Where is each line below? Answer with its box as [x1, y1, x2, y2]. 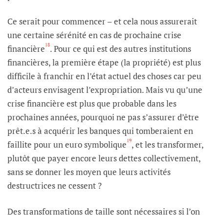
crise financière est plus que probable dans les [7, 98, 176, 109]
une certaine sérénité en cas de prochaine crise [7, 29, 181, 41]
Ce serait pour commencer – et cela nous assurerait [7, 16, 197, 27]
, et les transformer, [131, 139, 203, 151]
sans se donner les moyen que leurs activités [7, 166, 171, 178]
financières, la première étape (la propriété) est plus [7, 57, 201, 68]
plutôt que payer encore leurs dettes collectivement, [7, 153, 200, 164]
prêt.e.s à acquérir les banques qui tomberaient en [7, 125, 193, 137]
